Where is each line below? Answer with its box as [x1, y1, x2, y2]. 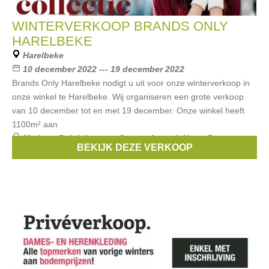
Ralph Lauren [58, 133, 113, 143]
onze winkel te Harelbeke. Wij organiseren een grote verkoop [12, 92, 244, 101]
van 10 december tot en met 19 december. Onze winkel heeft [12, 106, 244, 115]
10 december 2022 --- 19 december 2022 [23, 64, 184, 74]
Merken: [23, 133, 58, 143]
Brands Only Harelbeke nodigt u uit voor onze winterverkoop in [12, 78, 250, 88]
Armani [149, 133, 178, 143]
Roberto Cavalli [12, 147, 75, 157]
